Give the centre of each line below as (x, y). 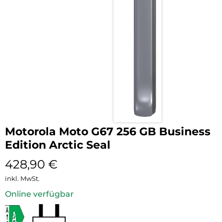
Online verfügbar (39, 194)
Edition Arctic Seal (58, 145)
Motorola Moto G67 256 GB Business (108, 131)
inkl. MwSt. (22, 178)
